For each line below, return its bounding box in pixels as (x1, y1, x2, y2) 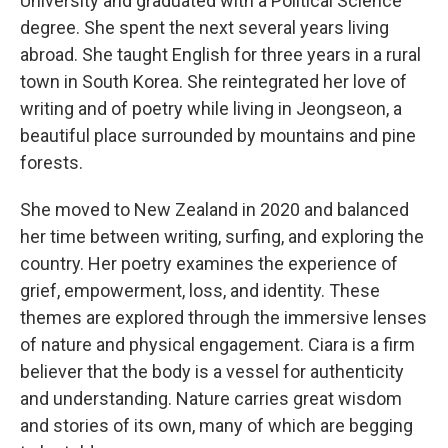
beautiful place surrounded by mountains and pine (20, 125, 416, 146)
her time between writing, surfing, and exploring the (20, 226, 424, 247)
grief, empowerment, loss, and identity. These (20, 280, 380, 301)
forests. (20, 152, 83, 173)
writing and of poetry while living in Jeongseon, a (20, 98, 402, 119)
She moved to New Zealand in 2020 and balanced (20, 199, 409, 220)
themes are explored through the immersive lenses (20, 307, 427, 328)
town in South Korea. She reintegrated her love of (20, 71, 407, 92)
